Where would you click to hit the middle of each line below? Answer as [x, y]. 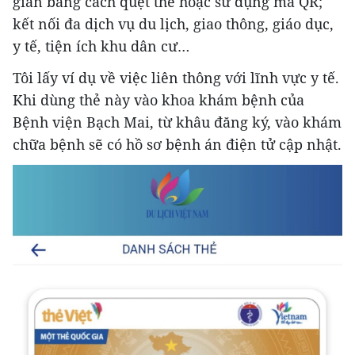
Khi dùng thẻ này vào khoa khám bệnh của [158, 100]
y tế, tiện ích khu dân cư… [101, 46]
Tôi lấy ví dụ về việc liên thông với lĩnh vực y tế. [176, 78]
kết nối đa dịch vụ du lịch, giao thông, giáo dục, [173, 24]
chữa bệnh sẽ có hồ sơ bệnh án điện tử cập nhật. [177, 144]
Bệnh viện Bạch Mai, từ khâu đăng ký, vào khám [177, 122]
